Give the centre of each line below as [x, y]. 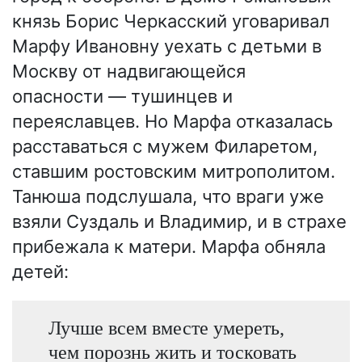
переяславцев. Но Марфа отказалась [173, 121]
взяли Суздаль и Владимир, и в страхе [179, 221]
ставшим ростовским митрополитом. [174, 171]
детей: [40, 271]
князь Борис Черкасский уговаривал [171, 21]
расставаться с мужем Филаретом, [165, 146]
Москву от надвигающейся [129, 71]
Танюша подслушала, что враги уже [168, 196]
